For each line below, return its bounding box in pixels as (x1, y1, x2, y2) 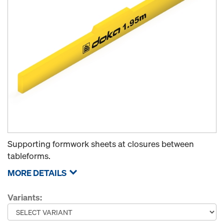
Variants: (7, 191, 42, 203)
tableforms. (7, 150, 50, 161)
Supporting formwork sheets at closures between (7, 138, 194, 149)
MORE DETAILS (7, 167, 66, 178)
